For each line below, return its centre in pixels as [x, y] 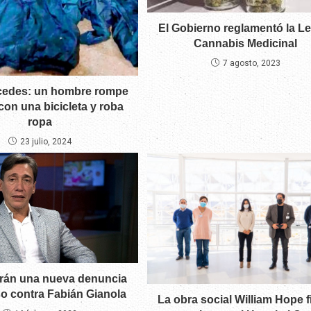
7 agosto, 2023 [251, 64]
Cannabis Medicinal [245, 44]
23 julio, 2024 [45, 141]
